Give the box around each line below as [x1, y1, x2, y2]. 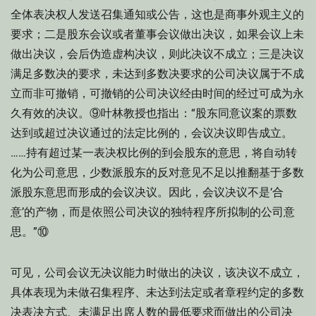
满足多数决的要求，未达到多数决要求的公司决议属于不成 [11, 67, 304, 80]
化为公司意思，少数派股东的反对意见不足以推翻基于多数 [11, 166, 304, 179]
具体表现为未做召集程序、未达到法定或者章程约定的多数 [11, 286, 304, 299]
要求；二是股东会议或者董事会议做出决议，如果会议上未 [11, 28, 304, 41]
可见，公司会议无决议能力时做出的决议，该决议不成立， [11, 266, 304, 279]
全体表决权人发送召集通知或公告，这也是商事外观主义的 [11, 8, 304, 21]
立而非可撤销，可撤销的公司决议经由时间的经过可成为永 [11, 87, 304, 100]
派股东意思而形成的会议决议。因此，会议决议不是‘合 [11, 186, 284, 199]
